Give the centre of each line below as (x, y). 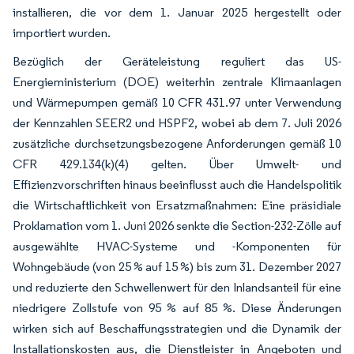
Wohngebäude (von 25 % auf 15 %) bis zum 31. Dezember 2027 (177, 266)
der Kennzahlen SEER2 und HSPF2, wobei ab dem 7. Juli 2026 (177, 122)
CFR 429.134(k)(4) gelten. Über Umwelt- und (177, 164)
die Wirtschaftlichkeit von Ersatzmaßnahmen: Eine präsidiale (177, 205)
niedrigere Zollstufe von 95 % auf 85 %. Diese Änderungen (177, 307)
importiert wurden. (62, 32)
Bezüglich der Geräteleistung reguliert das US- (177, 61)
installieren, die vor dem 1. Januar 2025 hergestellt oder (177, 12)
